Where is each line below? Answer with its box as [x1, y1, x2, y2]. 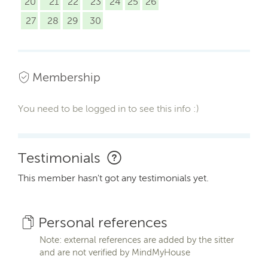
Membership [32, 69, 100, 84]
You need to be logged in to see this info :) [18, 102, 199, 114]
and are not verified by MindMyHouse [39, 246, 190, 258]
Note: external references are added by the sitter [39, 234, 234, 245]
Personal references [38, 213, 167, 231]
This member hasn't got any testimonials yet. [18, 172, 209, 184]
